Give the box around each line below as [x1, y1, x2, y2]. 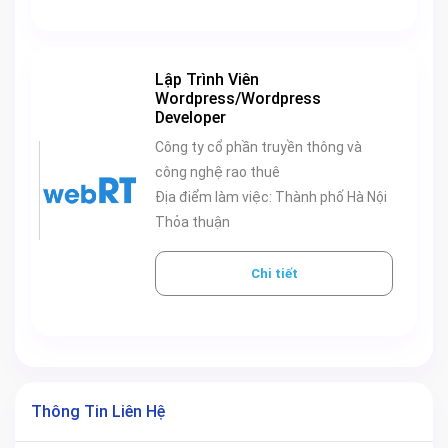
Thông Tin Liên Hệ [31, 401, 165, 421]
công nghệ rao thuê [155, 163, 280, 180]
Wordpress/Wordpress [155, 88, 321, 108]
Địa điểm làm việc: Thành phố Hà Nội [275, 188, 387, 205]
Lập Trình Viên [155, 69, 259, 89]
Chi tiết [274, 265, 298, 281]
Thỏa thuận [155, 213, 230, 230]
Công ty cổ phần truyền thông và [155, 138, 362, 155]
